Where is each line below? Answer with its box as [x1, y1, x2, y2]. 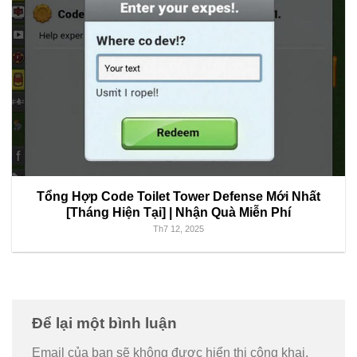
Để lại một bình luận [32, 314, 181, 331]
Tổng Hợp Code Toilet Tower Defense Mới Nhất [37, 190, 320, 204]
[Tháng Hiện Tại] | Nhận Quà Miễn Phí [66, 206, 291, 220]
